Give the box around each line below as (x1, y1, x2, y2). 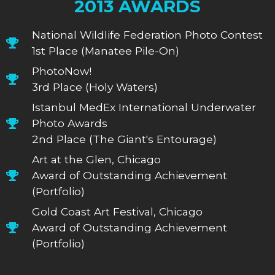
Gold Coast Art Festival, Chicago (32, 204, 203, 218)
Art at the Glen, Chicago (32, 152, 161, 166)
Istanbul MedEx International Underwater (32, 100, 257, 114)
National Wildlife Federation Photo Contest (32, 28, 263, 41)
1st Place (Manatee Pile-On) (32, 44, 180, 57)
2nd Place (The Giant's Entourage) (32, 132, 217, 145)
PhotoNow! (32, 64, 92, 77)
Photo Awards (32, 116, 108, 130)
